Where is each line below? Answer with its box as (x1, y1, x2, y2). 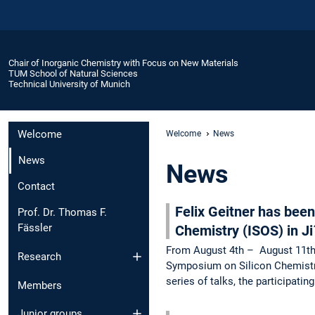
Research (18, 250, 61, 263)
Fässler (18, 221, 52, 235)
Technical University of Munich (8, 78, 130, 89)
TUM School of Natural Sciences (8, 67, 138, 79)
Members (18, 278, 62, 292)
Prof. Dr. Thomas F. (18, 206, 107, 219)
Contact (18, 180, 55, 193)
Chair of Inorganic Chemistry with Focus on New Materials (8, 57, 238, 68)
